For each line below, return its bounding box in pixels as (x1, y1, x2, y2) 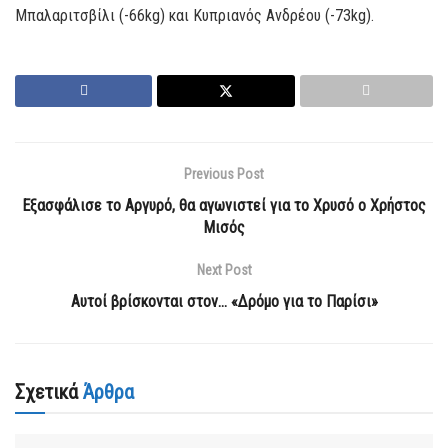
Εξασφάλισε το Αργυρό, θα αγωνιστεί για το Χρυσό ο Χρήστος (22, 195, 426, 215)
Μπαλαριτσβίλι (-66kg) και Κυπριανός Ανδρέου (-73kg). (15, 5, 374, 25)
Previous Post (184, 165, 264, 182)
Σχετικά (15, 379, 78, 404)
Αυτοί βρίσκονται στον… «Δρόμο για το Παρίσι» (70, 291, 378, 311)
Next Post (196, 261, 252, 278)
